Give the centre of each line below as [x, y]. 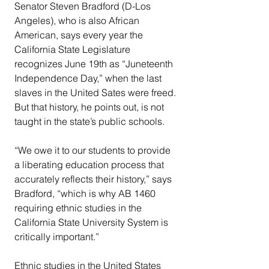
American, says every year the [80, 35]
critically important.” [57, 237]
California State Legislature [74, 50]
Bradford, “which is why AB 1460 [86, 194]
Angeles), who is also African [78, 21]
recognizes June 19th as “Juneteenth [95, 64]
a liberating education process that [90, 165]
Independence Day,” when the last [89, 78]
